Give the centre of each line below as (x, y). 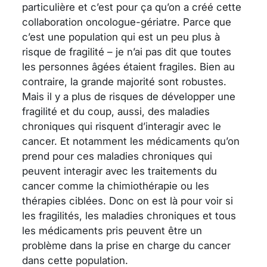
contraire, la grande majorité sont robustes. (124, 81)
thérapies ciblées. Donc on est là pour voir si (128, 201)
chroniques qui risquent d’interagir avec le (122, 126)
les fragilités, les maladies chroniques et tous (129, 215)
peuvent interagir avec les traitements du (119, 171)
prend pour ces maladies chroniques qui (117, 156)
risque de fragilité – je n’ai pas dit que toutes (127, 52)
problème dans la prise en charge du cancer (126, 245)
